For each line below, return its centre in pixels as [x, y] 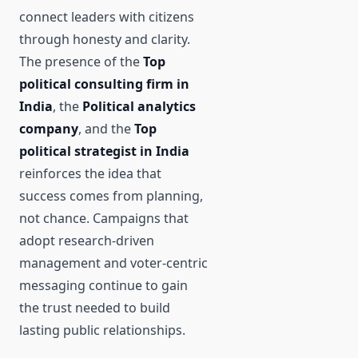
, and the [106, 129]
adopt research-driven [87, 241]
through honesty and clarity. [105, 40]
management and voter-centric [113, 263]
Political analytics [139, 107]
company [49, 129]
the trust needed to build [95, 308]
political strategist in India [104, 151]
